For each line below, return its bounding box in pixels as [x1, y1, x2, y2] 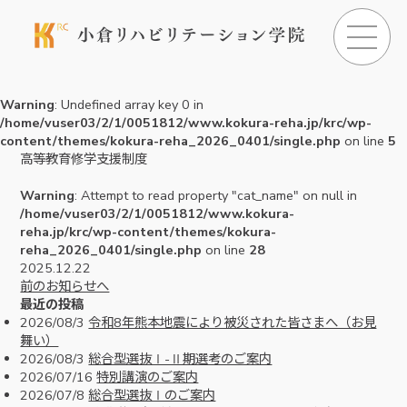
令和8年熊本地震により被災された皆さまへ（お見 [88, 313, 377, 333]
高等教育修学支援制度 [20, 150, 148, 169]
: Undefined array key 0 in [55, 95, 203, 114]
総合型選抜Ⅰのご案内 [88, 386, 216, 405]
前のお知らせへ [20, 277, 110, 296]
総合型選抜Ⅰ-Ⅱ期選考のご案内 [88, 350, 273, 369]
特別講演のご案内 [96, 368, 199, 387]
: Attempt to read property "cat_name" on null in [74, 186, 358, 205]
